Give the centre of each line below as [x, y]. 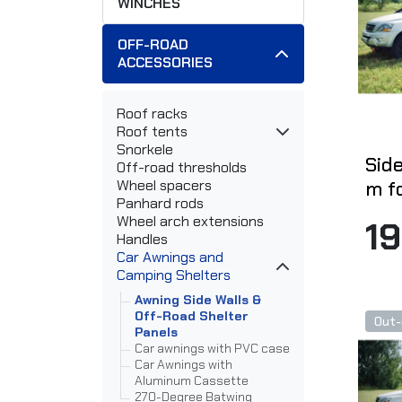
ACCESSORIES [165, 63]
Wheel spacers [164, 186]
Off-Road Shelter [192, 316]
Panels [156, 332]
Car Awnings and [170, 258]
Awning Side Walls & [198, 300]
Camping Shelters [174, 275]
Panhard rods [160, 204]
